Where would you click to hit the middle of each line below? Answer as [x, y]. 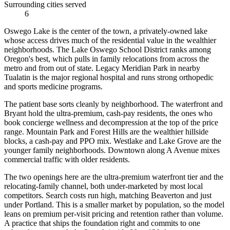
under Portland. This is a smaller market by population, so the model [114, 205]
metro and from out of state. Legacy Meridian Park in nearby [102, 68]
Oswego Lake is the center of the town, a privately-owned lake [106, 31]
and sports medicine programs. [53, 87]
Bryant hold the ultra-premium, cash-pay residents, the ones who [108, 113]
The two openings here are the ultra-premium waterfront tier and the [114, 177]
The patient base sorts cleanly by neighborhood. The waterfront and [113, 104]
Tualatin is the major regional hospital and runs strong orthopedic [109, 78]
